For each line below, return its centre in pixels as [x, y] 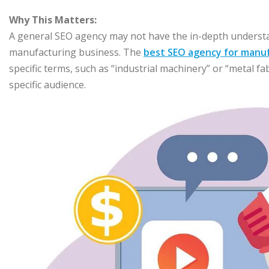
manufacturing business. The [76, 53]
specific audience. [47, 85]
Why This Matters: [53, 20]
